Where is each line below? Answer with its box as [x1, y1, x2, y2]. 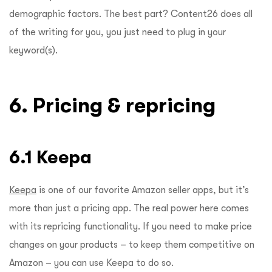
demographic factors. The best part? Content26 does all [9, 8, 253, 20]
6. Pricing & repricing [9, 93, 221, 117]
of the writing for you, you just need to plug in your [9, 27, 226, 38]
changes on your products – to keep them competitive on [9, 239, 254, 251]
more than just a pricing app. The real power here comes [9, 203, 249, 214]
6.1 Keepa [9, 147, 92, 168]
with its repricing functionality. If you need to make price [9, 221, 252, 233]
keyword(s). [9, 45, 60, 56]
